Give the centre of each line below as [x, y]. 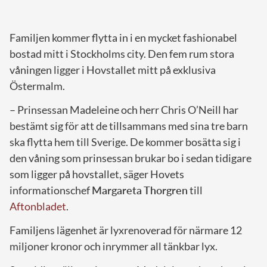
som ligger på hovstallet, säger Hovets [97, 174]
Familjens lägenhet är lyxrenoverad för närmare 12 [126, 230]
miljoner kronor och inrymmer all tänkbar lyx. [114, 246]
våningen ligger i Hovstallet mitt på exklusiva [113, 69]
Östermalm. [37, 86]
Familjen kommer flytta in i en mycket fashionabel [123, 37]
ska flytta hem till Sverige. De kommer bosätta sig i [125, 142]
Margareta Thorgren [140, 190]
